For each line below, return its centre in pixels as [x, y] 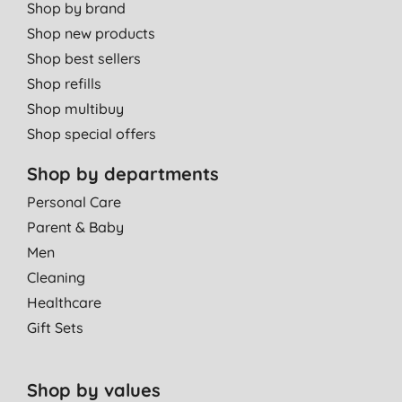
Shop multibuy [75, 109]
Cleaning [56, 277]
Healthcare [64, 302]
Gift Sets [55, 328]
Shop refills [64, 83]
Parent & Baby [75, 227]
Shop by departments [123, 174]
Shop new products [91, 33]
